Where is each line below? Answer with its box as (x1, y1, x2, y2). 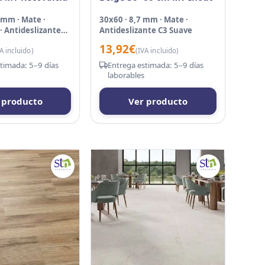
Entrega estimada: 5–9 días (108, 60, 204, 71)
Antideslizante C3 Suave (99, 25, 193, 36)
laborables (108, 70, 145, 81)
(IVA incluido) (135, 46, 179, 56)
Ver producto (128, 95, 188, 108)
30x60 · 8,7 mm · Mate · (99, 14, 189, 25)
